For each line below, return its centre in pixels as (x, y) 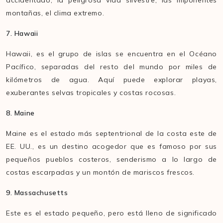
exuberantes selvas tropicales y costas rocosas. (92, 93)
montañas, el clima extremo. (56, 13)
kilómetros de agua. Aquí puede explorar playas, (111, 80)
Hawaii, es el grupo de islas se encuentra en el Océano (111, 54)
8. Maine (22, 113)
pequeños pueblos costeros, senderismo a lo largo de (111, 160)
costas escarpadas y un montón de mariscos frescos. (102, 172)
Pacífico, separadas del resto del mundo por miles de (111, 67)
